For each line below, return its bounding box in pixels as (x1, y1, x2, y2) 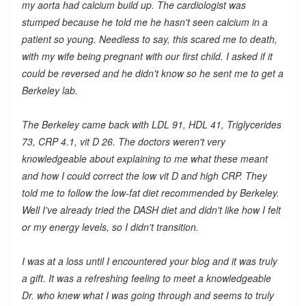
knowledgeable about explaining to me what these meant (21, 152, 268, 166)
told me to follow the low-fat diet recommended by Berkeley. (21, 186, 279, 200)
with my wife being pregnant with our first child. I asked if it (21, 49, 273, 64)
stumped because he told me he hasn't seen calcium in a (21, 15, 268, 29)
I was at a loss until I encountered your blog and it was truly (21, 254, 277, 268)
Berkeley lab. (21, 83, 78, 98)
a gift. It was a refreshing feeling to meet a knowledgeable (21, 271, 271, 286)
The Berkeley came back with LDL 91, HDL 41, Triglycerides (21, 117, 281, 132)
